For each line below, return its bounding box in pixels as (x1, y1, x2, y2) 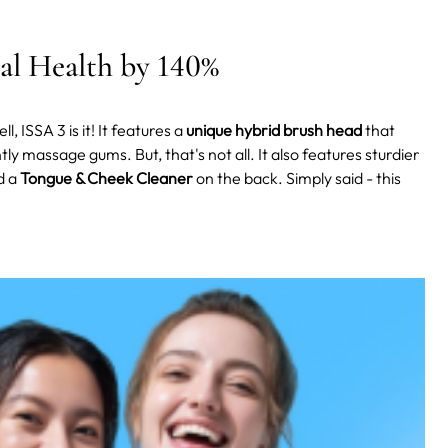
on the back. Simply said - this (193, 168, 401, 189)
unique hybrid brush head (183, 120, 362, 141)
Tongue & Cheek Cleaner (20, 168, 193, 189)
